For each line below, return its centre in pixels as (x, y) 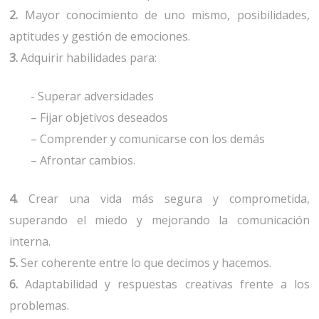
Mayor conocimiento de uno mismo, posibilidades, (167, 15)
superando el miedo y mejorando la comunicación (159, 220)
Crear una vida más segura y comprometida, (169, 199)
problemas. (40, 306)
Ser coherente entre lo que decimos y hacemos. (146, 263)
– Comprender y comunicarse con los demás (148, 139)
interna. (30, 242)
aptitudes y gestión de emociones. (100, 37)
